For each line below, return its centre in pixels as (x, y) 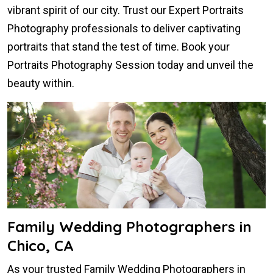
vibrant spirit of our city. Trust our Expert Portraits (126, 10)
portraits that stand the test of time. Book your (119, 47)
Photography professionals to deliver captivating (124, 29)
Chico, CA (41, 245)
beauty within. (41, 83)
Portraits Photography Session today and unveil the (130, 65)
